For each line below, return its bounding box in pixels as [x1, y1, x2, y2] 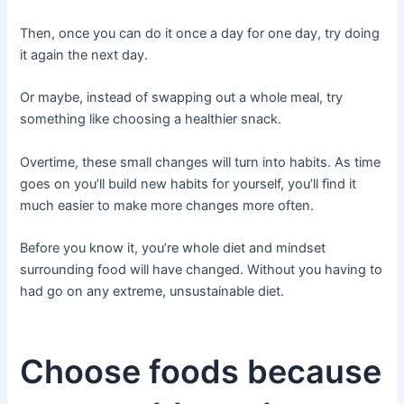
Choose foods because [20, 351, 382, 391]
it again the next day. [20, 46, 149, 63]
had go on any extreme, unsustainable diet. [20, 282, 285, 299]
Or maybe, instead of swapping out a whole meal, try [20, 89, 344, 106]
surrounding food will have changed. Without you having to [20, 261, 383, 278]
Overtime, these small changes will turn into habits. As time [20, 153, 381, 170]
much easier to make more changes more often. [20, 197, 315, 214]
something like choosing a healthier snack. [20, 111, 282, 128]
